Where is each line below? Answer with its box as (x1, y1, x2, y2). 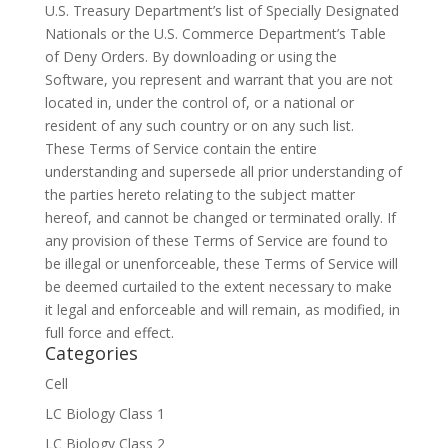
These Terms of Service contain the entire (44, 139, 317, 159)
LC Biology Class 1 (44, 404, 165, 424)
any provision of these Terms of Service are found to (44, 231, 388, 251)
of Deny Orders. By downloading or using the (44, 47, 337, 67)
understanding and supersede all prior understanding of (44, 162, 402, 182)
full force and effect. (44, 323, 174, 343)
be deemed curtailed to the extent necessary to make (44, 277, 392, 297)
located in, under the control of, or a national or (44, 93, 354, 113)
